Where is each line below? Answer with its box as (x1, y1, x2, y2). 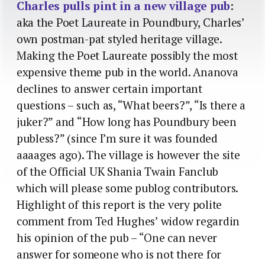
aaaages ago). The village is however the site (17, 147, 240, 163)
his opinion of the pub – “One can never (17, 230, 218, 245)
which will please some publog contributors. (17, 180, 238, 196)
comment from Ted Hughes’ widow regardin (17, 213, 240, 229)
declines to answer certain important (17, 80, 202, 96)
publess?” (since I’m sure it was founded (17, 130, 218, 146)
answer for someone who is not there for (17, 246, 222, 262)
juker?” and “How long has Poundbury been (17, 114, 237, 130)
